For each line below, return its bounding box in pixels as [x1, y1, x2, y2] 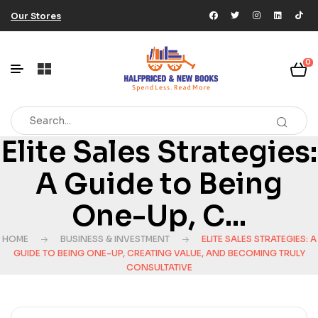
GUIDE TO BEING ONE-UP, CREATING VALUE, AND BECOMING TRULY [13, 248, 305, 259]
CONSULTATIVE [126, 262, 192, 273]
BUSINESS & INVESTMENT [60, 234, 170, 245]
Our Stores [11, 10, 61, 21]
